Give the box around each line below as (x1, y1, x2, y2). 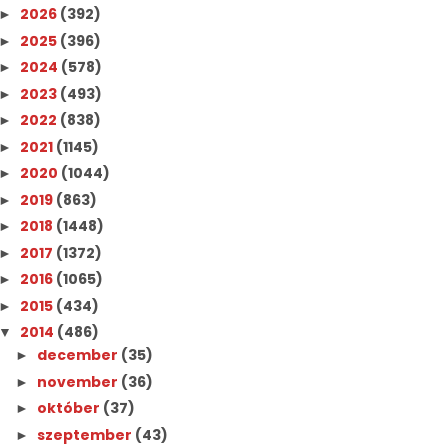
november (37, 371, 122, 392)
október (37, 398, 104, 418)
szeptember (37, 424, 136, 445)
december (37, 345, 122, 365)
